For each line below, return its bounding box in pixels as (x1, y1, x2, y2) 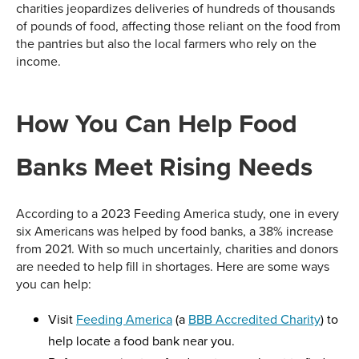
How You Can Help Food (16, 104, 297, 143)
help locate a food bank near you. (48, 332, 235, 350)
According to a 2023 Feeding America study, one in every (16, 204, 339, 223)
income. (16, 52, 61, 71)
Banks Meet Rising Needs (16, 147, 313, 186)
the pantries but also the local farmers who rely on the (16, 34, 317, 53)
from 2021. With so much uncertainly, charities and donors (16, 240, 338, 258)
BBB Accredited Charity (188, 310, 321, 329)
